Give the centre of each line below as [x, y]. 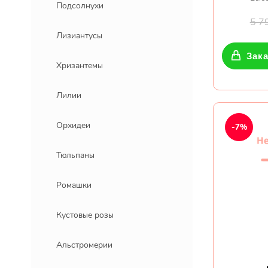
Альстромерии [84, 245]
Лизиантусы [79, 36]
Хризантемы [80, 66]
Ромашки [74, 185]
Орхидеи [73, 125]
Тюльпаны [75, 155]
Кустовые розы [85, 215]
